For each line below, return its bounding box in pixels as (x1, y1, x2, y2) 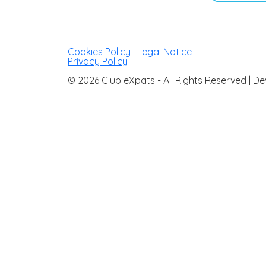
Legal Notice (137, 46, 192, 58)
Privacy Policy (68, 55, 128, 68)
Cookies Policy (68, 46, 131, 58)
